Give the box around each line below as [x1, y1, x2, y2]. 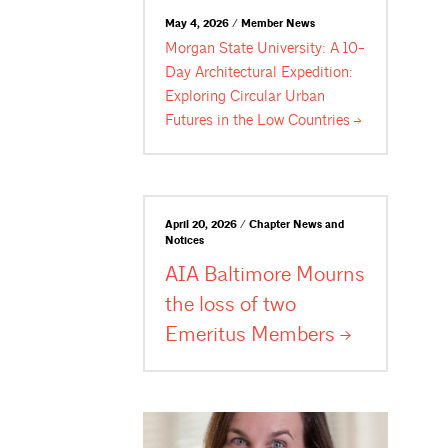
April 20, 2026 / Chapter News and [165, 218, 345, 232]
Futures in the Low [165, 111, 289, 130]
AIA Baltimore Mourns [165, 260, 366, 288]
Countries [288, 111, 351, 130]
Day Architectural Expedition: [165, 63, 354, 82]
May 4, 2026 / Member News [165, 16, 316, 31]
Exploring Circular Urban [165, 87, 326, 106]
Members [251, 320, 336, 348]
